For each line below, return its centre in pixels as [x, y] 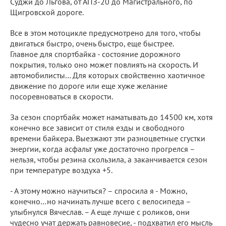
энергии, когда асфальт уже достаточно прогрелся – [102, 149]
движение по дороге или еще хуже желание [89, 86]
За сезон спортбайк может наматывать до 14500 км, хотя [111, 117]
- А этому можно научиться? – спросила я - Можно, [99, 190]
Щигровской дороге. [47, 12]
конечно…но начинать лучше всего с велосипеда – [100, 201]
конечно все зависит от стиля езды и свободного [97, 127]
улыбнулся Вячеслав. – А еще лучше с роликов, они [100, 212]
